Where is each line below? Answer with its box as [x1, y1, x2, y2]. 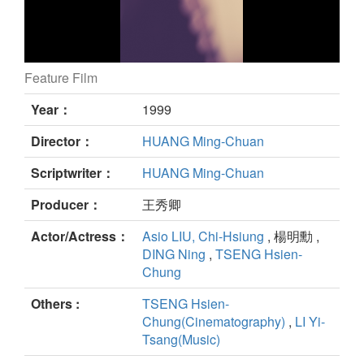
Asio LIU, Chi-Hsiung [142, 227, 264, 246]
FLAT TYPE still [41, 76, 120, 90]
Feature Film [24, 68, 97, 88]
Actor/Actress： [31, 227, 129, 246]
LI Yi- [295, 312, 325, 331]
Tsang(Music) [142, 330, 220, 349]
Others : [31, 294, 80, 314]
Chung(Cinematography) [142, 312, 285, 331]
